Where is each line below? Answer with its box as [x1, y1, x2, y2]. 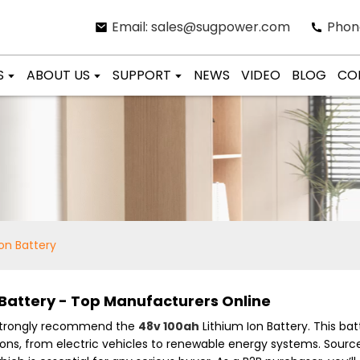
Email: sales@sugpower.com [112, 18, 290, 37]
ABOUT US [27, 66, 91, 84]
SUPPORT [112, 66, 172, 84]
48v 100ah [138, 317, 199, 334]
